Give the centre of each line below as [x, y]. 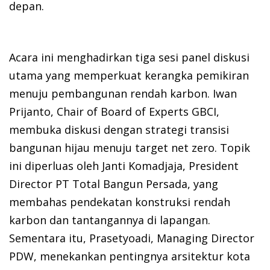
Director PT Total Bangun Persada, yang [114, 184]
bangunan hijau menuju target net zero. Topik [130, 148]
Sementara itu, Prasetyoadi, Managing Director [132, 238]
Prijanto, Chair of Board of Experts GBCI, [114, 112]
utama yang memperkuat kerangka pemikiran [129, 76]
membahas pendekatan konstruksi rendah [120, 202]
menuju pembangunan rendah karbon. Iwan [123, 94]
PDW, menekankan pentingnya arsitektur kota [130, 256]
